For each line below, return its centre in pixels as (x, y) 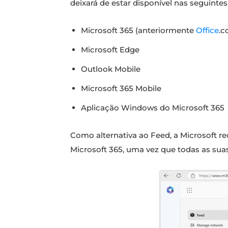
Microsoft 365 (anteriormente (138, 31)
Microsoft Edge (110, 50)
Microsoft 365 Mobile (121, 89)
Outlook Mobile (111, 69)
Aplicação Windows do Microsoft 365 (153, 108)
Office (207, 31)
